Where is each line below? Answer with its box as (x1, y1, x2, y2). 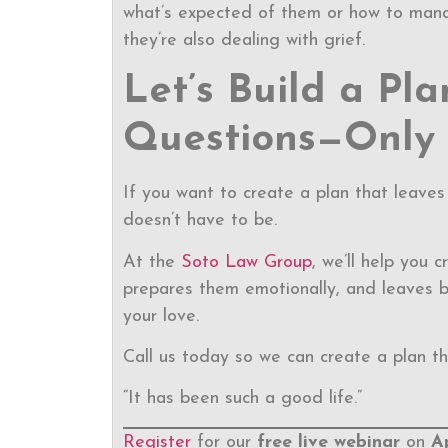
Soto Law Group (181, 252, 312, 272)
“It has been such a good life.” (123, 389, 362, 409)
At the (123, 252, 181, 272)
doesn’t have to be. (123, 211, 277, 231)
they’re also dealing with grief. (123, 30, 365, 50)
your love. (123, 306, 199, 326)
